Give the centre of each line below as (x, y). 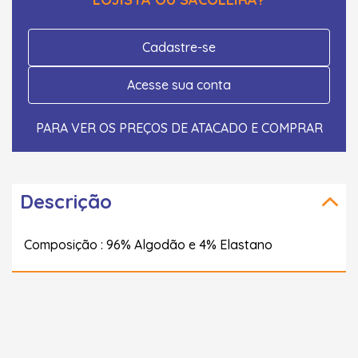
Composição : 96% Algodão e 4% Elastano (148, 244)
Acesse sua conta (179, 84)
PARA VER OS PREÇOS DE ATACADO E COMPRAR (179, 127)
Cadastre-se (179, 47)
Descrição (66, 201)
